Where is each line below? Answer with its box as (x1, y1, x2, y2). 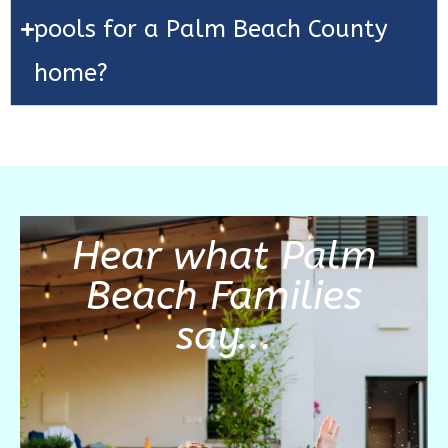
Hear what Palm (71, 232, 377, 280)
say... (176, 312, 272, 360)
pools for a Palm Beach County (34, 15, 388, 44)
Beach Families (86, 272, 362, 320)
